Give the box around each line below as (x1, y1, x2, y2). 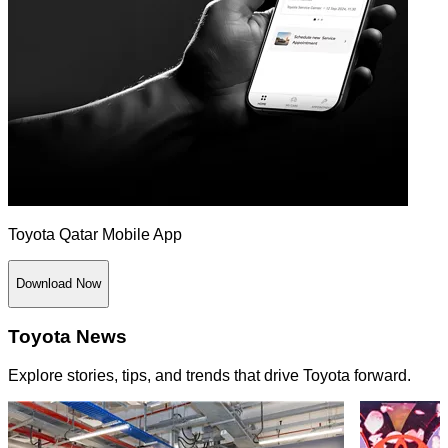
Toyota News (8, 326, 127, 348)
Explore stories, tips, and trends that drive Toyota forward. (8, 367, 411, 385)
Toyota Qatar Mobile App (8, 226, 182, 244)
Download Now (16, 276, 101, 292)
